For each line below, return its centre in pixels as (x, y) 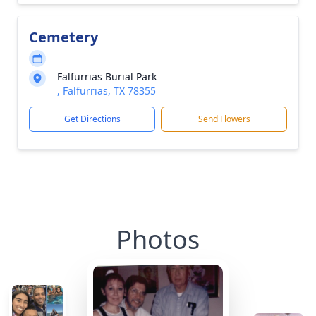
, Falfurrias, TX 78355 (107, 91)
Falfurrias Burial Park (107, 77)
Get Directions (92, 119)
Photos (158, 239)
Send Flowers (224, 119)
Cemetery (63, 37)
